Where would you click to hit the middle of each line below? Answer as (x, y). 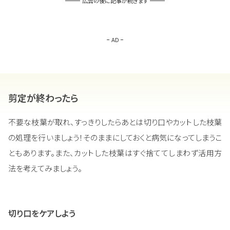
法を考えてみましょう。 (45, 168)
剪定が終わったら (43, 98)
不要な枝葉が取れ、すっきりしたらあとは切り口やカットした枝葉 (115, 122)
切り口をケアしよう (42, 213)
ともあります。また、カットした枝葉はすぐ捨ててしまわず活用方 (115, 153)
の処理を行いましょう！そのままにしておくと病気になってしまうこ (115, 138)
